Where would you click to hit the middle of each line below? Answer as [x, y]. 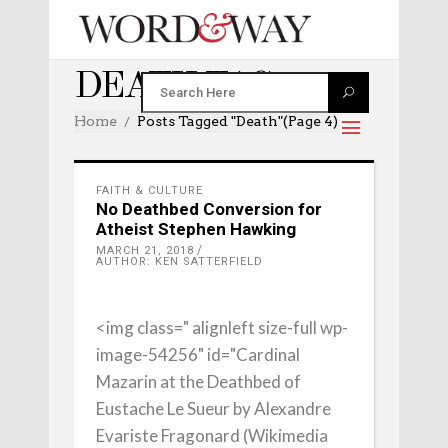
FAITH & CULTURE [149, 190]
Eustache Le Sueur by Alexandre [213, 408]
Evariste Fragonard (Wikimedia [212, 435]
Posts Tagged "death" [210, 121]
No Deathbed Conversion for [209, 209]
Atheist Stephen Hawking [196, 229]
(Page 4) [310, 121]
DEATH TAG [173, 87]
